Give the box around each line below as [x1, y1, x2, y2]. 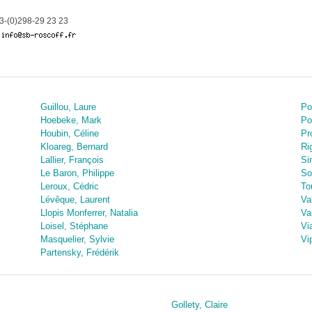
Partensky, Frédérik [40, 247, 119, 258]
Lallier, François [40, 155, 104, 165]
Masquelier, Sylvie [40, 234, 114, 244]
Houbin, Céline [40, 128, 99, 139]
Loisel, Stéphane [40, 221, 108, 231]
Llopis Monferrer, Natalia [40, 208, 138, 218]
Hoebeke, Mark [40, 115, 102, 125]
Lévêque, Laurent [40, 194, 110, 205]
